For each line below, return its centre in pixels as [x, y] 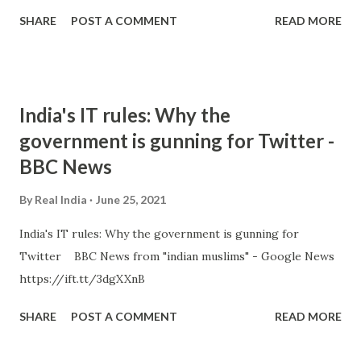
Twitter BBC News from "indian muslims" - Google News [177, 256]
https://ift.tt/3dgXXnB [82, 279]
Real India [61, 199]
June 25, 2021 [131, 199]
